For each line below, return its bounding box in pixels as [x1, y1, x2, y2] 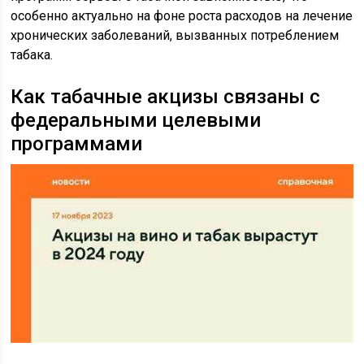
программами [11, 132, 143, 155]
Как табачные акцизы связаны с [11, 84, 321, 108]
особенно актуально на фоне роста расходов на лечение [11, 7, 353, 24]
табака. [11, 46, 54, 63]
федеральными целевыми [11, 108, 262, 132]
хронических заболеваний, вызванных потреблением [11, 27, 340, 43]
